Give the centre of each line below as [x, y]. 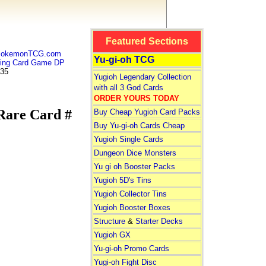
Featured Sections [147, 41]
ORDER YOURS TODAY [136, 98]
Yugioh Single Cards [128, 139]
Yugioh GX [112, 235]
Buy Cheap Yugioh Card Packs [147, 112]
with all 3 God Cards [128, 88]
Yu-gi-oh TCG [124, 60]
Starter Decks [159, 221]
